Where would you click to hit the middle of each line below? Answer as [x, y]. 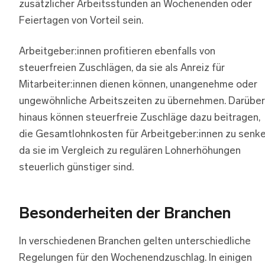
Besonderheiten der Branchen [125, 215]
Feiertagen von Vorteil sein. [81, 21]
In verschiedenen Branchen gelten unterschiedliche [135, 242]
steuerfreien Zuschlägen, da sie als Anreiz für [122, 69]
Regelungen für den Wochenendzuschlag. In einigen [135, 258]
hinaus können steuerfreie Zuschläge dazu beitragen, [140, 118]
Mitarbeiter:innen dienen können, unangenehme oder [138, 85]
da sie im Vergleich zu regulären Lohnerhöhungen [130, 151]
